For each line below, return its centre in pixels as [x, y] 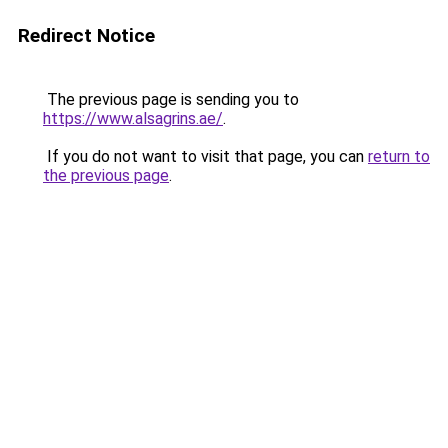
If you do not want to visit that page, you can [205, 156]
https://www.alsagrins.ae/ [133, 118]
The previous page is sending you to [171, 99]
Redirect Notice [86, 35]
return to [399, 156]
